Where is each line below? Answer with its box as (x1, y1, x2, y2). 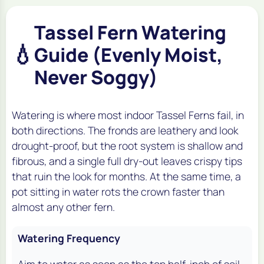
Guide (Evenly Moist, (34, 41, 223, 68)
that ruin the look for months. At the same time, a (12, 169, 241, 183)
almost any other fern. (12, 199, 115, 214)
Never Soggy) (34, 64, 158, 90)
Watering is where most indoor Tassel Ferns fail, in (12, 107, 244, 122)
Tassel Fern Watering (34, 19, 226, 45)
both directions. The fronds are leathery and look (12, 123, 238, 137)
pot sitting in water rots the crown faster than (12, 184, 225, 199)
